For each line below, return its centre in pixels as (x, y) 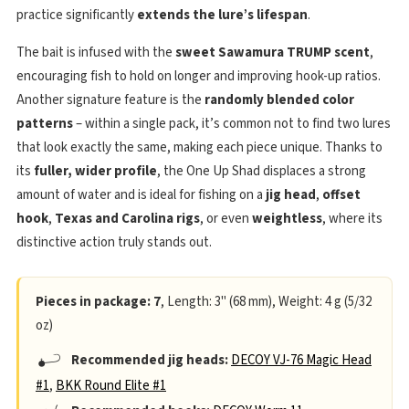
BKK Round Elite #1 (111, 386)
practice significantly (77, 15)
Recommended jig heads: (148, 360)
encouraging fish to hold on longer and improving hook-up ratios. (199, 76)
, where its (352, 219)
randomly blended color (279, 100)
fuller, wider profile (95, 171)
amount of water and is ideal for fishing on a (141, 195)
